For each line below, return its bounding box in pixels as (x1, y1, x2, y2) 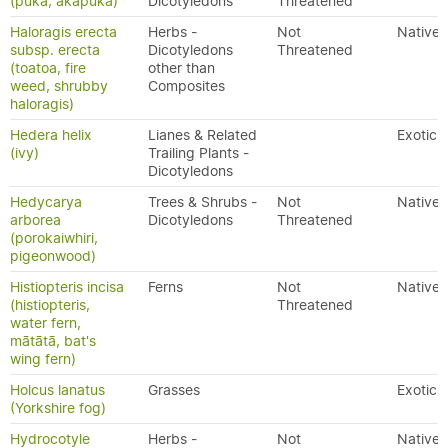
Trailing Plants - (148, 144, 249, 162)
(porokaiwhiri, (10, 229, 98, 247)
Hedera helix (10, 126, 92, 144)
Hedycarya (10, 193, 82, 211)
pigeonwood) (10, 247, 96, 265)
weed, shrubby (10, 77, 108, 95)
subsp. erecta (10, 41, 100, 59)
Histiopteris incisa (10, 278, 124, 296)
